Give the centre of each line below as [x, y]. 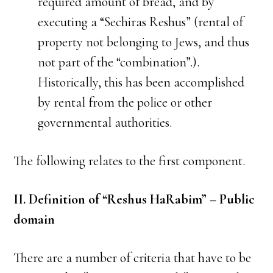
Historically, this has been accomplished [141, 82]
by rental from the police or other [125, 102]
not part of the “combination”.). [119, 62]
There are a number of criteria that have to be [133, 258]
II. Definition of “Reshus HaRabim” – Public [134, 199]
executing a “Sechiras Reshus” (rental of [141, 22]
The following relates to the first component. [129, 161]
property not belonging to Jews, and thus [144, 42]
